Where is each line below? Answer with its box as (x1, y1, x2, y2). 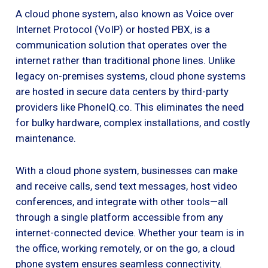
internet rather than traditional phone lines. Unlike (16, 54, 235, 66)
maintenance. (16, 132, 76, 144)
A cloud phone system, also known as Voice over (16, 7, 234, 20)
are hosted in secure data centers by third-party (16, 85, 229, 98)
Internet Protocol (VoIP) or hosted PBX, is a (16, 23, 210, 35)
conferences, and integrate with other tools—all (16, 195, 228, 208)
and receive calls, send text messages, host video (16, 179, 237, 192)
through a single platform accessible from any (16, 211, 223, 223)
